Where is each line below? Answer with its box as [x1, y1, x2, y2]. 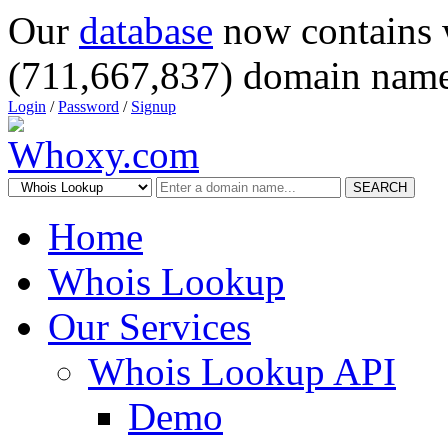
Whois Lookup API [88, 350, 396, 393]
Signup [131, 98, 176, 115]
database [79, 9, 213, 52]
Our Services [48, 305, 251, 348]
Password [58, 98, 119, 115]
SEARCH [353, 180, 407, 195]
